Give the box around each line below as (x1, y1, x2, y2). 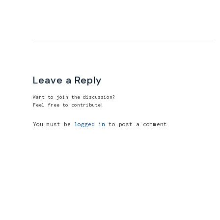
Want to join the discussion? (33, 94, 115, 100)
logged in (74, 120, 105, 127)
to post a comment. (105, 120, 170, 127)
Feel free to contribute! (33, 102, 104, 108)
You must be (33, 120, 74, 127)
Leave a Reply (33, 73, 102, 86)
